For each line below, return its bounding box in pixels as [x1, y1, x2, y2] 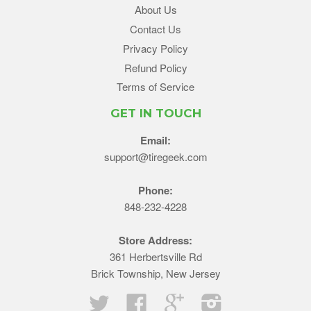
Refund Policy [124, 60, 187, 75]
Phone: [138, 183, 173, 199]
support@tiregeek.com [103, 149, 208, 165]
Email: [140, 133, 171, 149]
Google [185, 293, 217, 308]
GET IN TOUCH [110, 106, 201, 121]
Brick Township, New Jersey [90, 266, 221, 281]
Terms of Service [117, 79, 194, 94]
